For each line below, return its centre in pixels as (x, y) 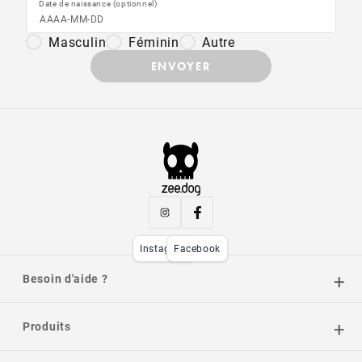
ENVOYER (181, 66)
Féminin (154, 42)
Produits (47, 326)
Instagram (165, 248)
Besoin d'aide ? (65, 278)
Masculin (78, 42)
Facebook (197, 248)
